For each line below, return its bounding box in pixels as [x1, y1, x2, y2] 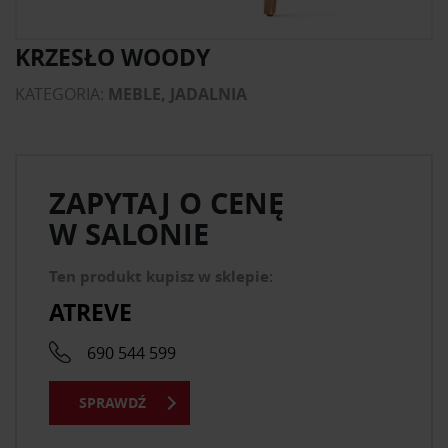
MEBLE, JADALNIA [108, 83, 247, 105]
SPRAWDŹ [79, 393, 146, 413]
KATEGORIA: [15, 83, 108, 105]
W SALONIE [49, 214, 209, 254]
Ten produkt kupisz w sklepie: [49, 266, 273, 287]
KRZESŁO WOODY [15, 41, 210, 73]
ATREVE [49, 295, 132, 328]
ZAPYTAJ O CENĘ [49, 183, 284, 223]
